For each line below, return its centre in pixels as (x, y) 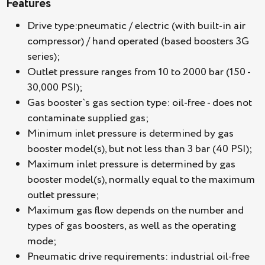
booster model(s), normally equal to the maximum (141, 180)
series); (44, 57)
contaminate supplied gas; (88, 119)
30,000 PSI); (55, 88)
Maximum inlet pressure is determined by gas (131, 165)
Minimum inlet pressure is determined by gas (130, 134)
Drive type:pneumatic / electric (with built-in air (136, 26)
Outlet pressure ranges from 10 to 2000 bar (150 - (139, 72)
